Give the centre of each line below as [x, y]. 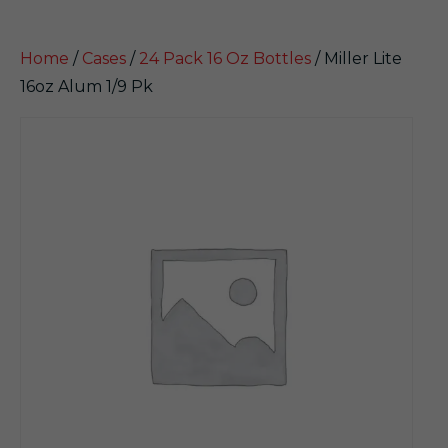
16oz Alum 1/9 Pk [86, 86]
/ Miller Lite [356, 58]
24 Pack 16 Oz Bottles [225, 58]
